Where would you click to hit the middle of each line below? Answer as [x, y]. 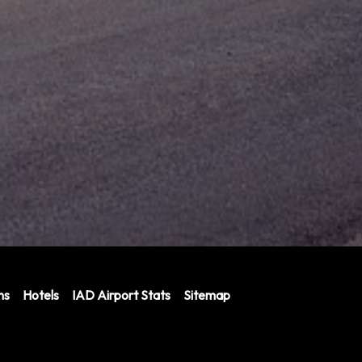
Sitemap [206, 295]
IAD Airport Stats [121, 295]
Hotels [40, 295]
